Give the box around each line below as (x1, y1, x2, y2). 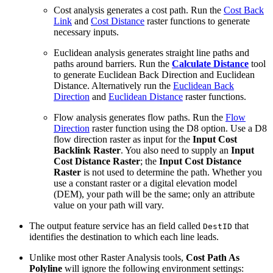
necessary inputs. (54, 27, 119, 38)
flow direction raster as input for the (54, 134, 193, 145)
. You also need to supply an (121, 145, 231, 156)
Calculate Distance (172, 58, 249, 69)
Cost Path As (186, 252, 239, 263)
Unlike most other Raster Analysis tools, (29, 252, 186, 263)
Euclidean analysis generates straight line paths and (54, 48, 249, 58)
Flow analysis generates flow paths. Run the (54, 112, 225, 123)
